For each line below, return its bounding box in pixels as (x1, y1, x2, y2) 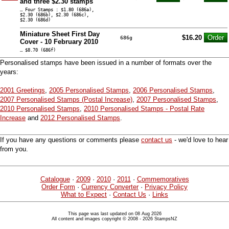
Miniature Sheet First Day (20, 30, 100, 38)
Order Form (41, 182, 75, 191)
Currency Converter (81, 182, 139, 191)
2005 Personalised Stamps (49, 86, 129, 94)
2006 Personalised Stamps (133, 86, 213, 94)
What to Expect (61, 190, 107, 198)
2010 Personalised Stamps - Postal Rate (84, 104, 204, 112)
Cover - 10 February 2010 (20, 37, 98, 45)
